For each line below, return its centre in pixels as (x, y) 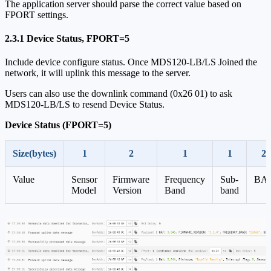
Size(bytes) (34, 154)
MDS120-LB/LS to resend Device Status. (85, 105)
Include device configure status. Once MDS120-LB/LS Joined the (131, 62)
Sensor (84, 180)
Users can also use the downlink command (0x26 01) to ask (119, 94)
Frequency (185, 180)
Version (127, 191)
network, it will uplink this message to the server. (98, 73)
